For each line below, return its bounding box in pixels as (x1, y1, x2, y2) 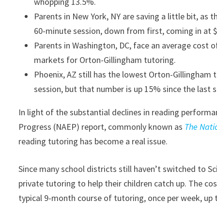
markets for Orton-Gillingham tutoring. (34, 54, 176, 65)
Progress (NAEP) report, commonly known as (18, 121, 185, 132)
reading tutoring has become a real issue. (18, 136, 168, 147)
